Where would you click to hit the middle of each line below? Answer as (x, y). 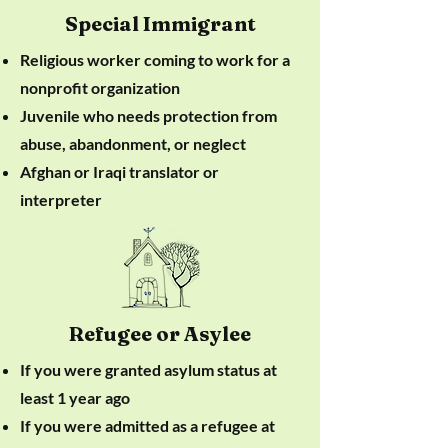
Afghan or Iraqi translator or (119, 171)
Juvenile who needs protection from (148, 115)
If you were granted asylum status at (148, 369)
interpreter (61, 199)
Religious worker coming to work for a (155, 59)
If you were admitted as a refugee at (147, 425)
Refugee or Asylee (160, 333)
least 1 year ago (75, 397)
